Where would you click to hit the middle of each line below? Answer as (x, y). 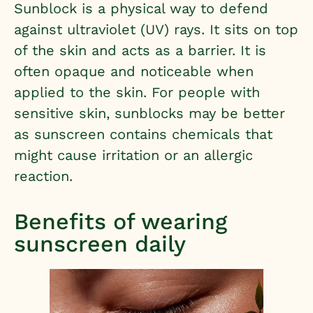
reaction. (46, 176)
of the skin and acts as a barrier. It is (140, 50)
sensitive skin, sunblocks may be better (150, 113)
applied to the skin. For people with (137, 92)
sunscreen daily (100, 244)
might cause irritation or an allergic (133, 155)
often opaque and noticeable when (134, 71)
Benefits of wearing (121, 222)
